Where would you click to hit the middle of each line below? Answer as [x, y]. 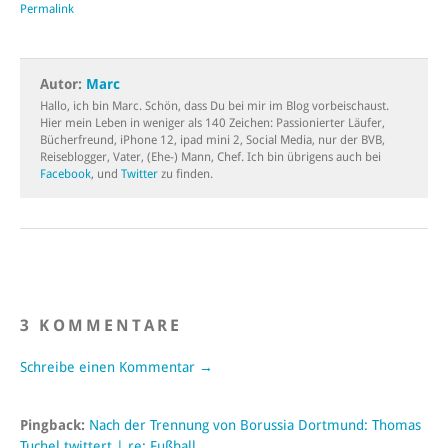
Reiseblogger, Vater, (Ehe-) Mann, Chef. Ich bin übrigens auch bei [210, 157]
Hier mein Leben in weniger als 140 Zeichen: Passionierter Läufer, [212, 123]
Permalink [47, 9]
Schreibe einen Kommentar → [116, 367]
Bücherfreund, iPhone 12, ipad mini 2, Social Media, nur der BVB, [212, 140]
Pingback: [54, 425]
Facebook [65, 174]
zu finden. [185, 174]
